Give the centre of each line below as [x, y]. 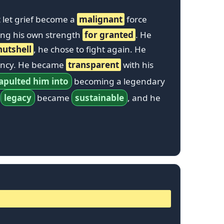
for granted [109, 34]
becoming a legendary [118, 81]
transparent [93, 64]
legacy [18, 97]
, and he [144, 97]
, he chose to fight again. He [90, 49]
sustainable [99, 97]
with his [137, 64]
